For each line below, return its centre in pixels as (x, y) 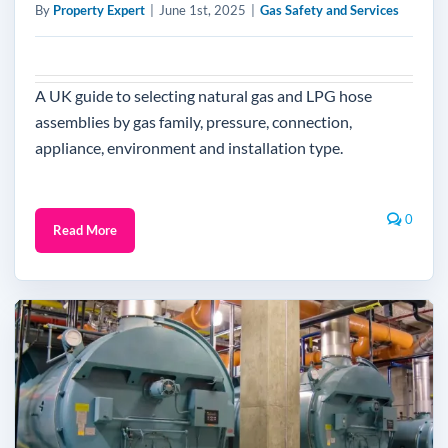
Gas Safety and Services (329, 10)
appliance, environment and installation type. (189, 147)
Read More (85, 230)
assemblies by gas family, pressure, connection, (193, 121)
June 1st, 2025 (202, 10)
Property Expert (99, 10)
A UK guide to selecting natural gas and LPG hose (203, 95)
